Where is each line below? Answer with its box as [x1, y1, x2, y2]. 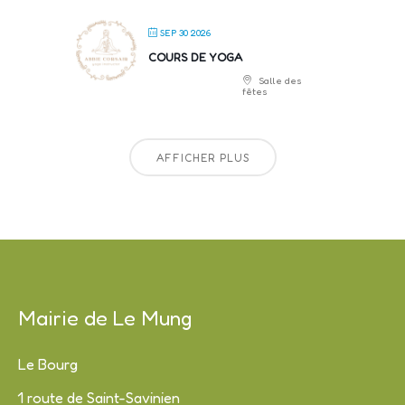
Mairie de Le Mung [18, 305, 193, 330]
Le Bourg [18, 355, 78, 374]
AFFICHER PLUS [155, 151, 250, 165]
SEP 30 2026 [160, 27, 211, 39]
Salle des [256, 74, 302, 88]
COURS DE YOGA [148, 50, 242, 65]
